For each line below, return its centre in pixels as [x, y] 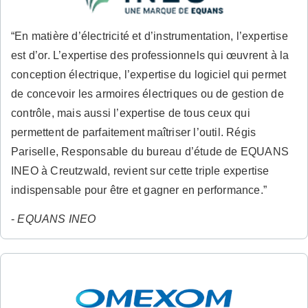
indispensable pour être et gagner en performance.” [139, 190]
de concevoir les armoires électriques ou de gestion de [147, 94]
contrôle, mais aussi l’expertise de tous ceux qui [131, 113]
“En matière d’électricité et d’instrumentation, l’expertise [150, 36]
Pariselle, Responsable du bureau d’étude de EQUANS [150, 152]
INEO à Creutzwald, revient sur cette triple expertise [140, 171]
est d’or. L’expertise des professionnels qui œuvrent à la [150, 56]
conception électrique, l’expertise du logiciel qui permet [149, 75]
